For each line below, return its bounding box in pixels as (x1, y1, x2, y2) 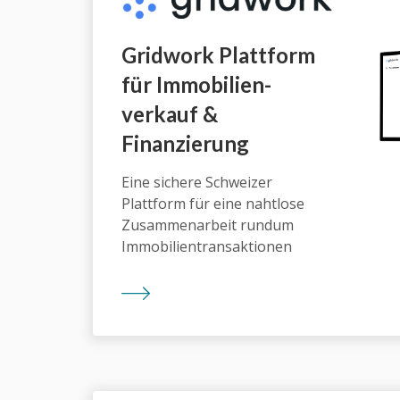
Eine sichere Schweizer (121, 172, 272, 193)
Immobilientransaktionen (121, 237, 292, 257)
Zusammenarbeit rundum (121, 215, 294, 236)
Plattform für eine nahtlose (121, 194, 304, 214)
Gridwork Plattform (121, 42, 315, 69)
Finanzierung (121, 130, 249, 157)
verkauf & (121, 101, 218, 128)
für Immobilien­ (121, 71, 271, 98)
